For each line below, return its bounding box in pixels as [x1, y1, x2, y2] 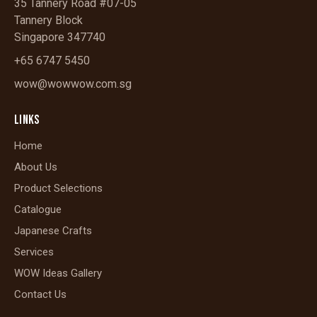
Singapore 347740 [14, 30, 105, 45]
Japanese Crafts [14, 224, 92, 238]
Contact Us [14, 288, 67, 301]
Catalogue [14, 203, 62, 217]
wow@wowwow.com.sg [14, 77, 132, 91]
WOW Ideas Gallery [14, 267, 102, 280]
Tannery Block [14, 13, 83, 28]
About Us [14, 161, 57, 174]
